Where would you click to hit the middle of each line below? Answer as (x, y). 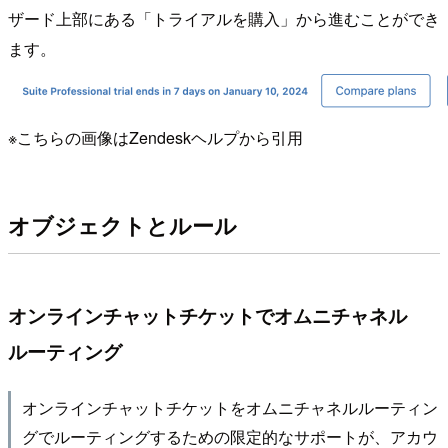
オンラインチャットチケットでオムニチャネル (207, 315)
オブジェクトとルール (122, 225)
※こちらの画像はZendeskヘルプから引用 (155, 137)
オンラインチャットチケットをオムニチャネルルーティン (229, 407)
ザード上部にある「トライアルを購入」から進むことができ (224, 18)
